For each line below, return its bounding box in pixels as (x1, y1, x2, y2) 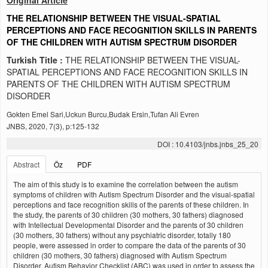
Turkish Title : (7, 54, 65, 66)
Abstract (13, 159, 39, 169)
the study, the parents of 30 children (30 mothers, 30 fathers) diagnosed (13, 209, 243, 220)
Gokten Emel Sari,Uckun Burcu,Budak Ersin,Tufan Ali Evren (7, 109, 199, 119)
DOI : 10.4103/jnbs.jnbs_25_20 (157, 139, 258, 149)
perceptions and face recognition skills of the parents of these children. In (13, 199, 249, 209)
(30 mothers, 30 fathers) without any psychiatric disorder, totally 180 (13, 230, 231, 240)
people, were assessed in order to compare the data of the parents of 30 (13, 240, 246, 250)
